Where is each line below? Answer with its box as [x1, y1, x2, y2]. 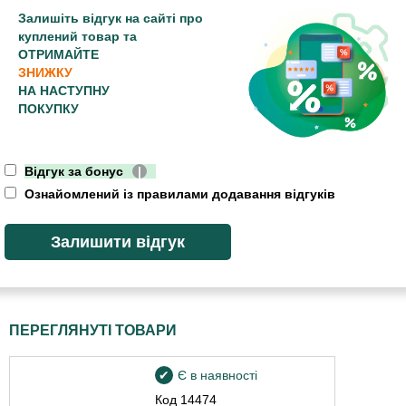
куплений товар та [18, 28, 137, 43]
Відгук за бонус [24, 164, 123, 179]
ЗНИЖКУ [18, 64, 72, 80]
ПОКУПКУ [18, 101, 79, 116]
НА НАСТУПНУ [18, 82, 110, 98]
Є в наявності [178, 368, 258, 383]
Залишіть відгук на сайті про [18, 10, 203, 25]
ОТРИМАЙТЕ [18, 46, 99, 62]
